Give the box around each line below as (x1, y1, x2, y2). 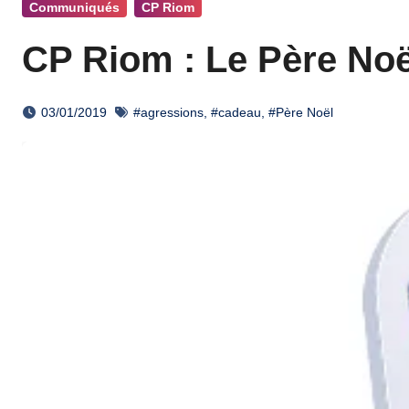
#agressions (133, 105, 204, 120)
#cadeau (211, 105, 261, 120)
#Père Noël (268, 105, 333, 120)
